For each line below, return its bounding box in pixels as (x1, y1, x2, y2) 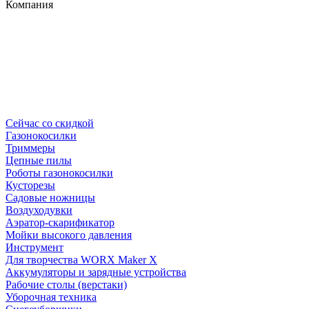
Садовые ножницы (6, 191, 95, 203)
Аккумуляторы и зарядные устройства (6, 266, 186, 278)
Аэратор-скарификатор (6, 216, 114, 228)
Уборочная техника (6, 290, 97, 303)
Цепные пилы (6, 154, 72, 166)
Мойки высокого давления (6, 228, 132, 241)
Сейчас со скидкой (6, 117, 94, 129)
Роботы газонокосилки (6, 166, 113, 179)
